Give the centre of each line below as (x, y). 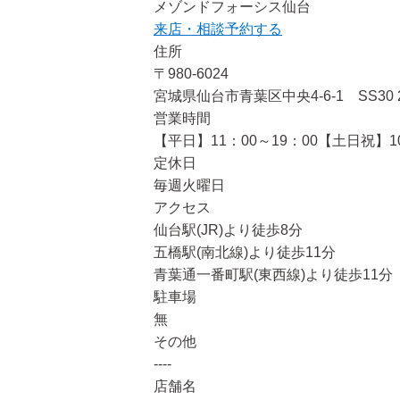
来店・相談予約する (218, 29)
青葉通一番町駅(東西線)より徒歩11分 (273, 275)
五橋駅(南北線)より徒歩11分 (245, 252)
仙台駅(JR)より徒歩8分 (228, 230)
